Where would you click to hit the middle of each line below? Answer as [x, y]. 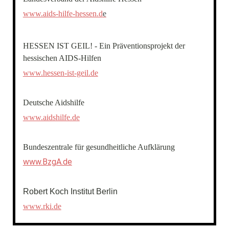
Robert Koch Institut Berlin [70, 191]
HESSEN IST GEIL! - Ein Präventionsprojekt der [104, 46]
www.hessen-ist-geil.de [60, 73]
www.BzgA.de [47, 162]
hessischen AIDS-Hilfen [62, 58]
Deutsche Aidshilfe [53, 102]
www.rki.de [42, 206]
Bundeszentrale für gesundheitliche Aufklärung [99, 147]
